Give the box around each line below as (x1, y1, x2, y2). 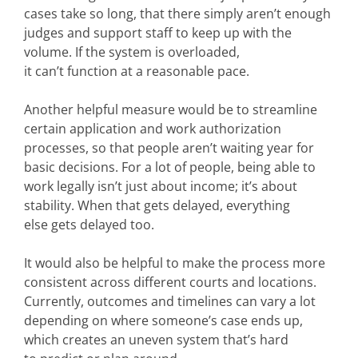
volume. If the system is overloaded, (24, 43, 240, 62)
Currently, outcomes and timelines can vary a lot (24, 292, 316, 311)
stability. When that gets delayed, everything (24, 197, 290, 215)
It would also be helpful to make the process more (24, 254, 325, 272)
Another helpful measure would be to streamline (24, 101, 317, 119)
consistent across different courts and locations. (24, 273, 316, 292)
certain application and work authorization (24, 120, 281, 138)
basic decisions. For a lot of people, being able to (24, 158, 316, 177)
